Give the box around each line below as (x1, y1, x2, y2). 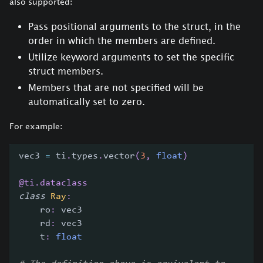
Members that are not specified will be (28, 82, 204, 93)
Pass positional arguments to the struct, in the (28, 21, 241, 32)
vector (103, 151, 135, 161)
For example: (9, 121, 62, 131)
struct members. (28, 66, 103, 77)
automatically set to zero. (28, 96, 145, 107)
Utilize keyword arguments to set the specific (28, 52, 234, 63)
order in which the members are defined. (28, 35, 215, 46)
